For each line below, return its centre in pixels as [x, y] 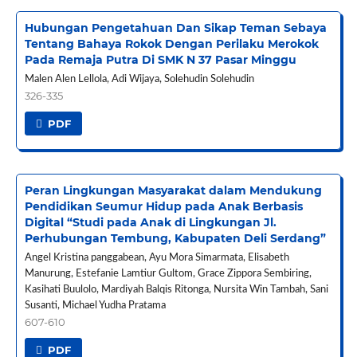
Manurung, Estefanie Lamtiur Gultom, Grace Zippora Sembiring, [168, 274]
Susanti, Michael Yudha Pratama [95, 306]
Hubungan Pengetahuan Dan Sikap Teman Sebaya [175, 28]
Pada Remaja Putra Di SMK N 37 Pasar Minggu [160, 60]
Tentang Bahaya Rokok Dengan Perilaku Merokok [171, 44]
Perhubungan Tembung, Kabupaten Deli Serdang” [175, 239]
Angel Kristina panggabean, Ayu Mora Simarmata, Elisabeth [157, 258]
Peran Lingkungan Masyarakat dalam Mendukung [173, 191]
